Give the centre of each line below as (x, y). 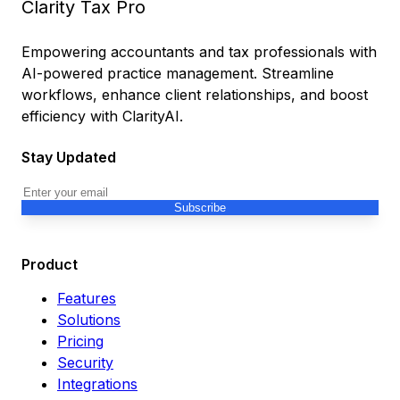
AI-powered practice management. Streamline (178, 73)
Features (87, 299)
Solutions (89, 320)
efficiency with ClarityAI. (102, 116)
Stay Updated (69, 157)
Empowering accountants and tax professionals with (199, 51)
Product (50, 265)
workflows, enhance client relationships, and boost (195, 94)
